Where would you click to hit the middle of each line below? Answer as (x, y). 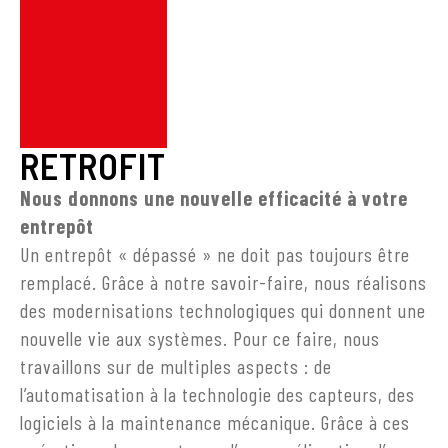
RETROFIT (93, 165)
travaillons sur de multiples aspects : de (176, 366)
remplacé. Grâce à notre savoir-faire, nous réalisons (223, 282)
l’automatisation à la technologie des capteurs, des (217, 394)
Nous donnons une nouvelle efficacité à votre (214, 198)
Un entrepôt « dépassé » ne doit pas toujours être (215, 254)
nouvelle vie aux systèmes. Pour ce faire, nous (200, 338)
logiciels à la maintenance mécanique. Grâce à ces (215, 422)
